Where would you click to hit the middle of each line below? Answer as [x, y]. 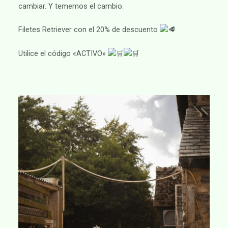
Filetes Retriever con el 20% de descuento [89, 29]
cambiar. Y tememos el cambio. [71, 6]
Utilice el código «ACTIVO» [63, 53]
